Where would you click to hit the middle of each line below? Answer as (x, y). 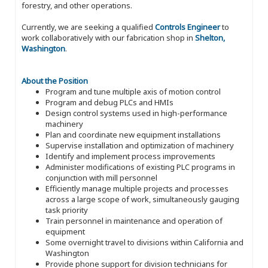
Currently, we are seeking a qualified (88, 27)
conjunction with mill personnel (101, 177)
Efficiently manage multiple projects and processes (137, 188)
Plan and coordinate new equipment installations (133, 134)
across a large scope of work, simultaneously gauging (142, 199)
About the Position (55, 80)
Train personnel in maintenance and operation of (134, 220)
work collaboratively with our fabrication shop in (108, 37)
